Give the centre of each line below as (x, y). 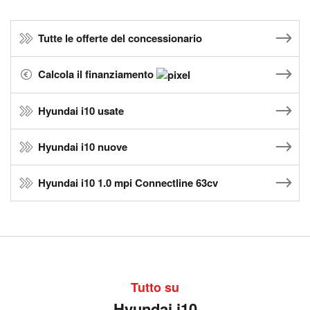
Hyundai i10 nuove (83, 147)
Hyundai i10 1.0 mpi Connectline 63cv (128, 183)
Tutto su (155, 288)
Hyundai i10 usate (81, 111)
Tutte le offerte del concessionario (120, 38)
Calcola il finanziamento (97, 74)
